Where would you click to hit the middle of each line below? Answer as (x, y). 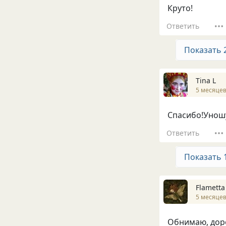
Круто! (180, 8)
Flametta (210, 187)
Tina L (206, 80)
